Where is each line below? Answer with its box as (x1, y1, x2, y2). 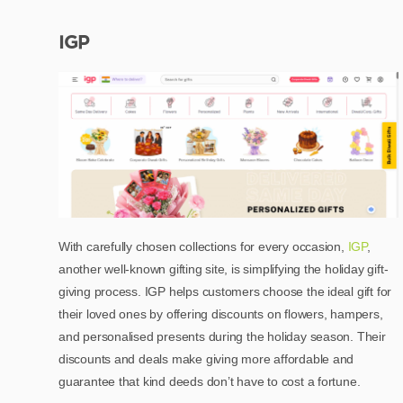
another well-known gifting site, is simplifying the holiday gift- (58, 262, 389, 277)
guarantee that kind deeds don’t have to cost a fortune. (58, 374, 361, 390)
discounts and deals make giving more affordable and (58, 352, 354, 367)
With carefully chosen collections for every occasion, (58, 239, 348, 255)
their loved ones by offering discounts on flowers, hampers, (58, 307, 383, 322)
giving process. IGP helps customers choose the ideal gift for (58, 284, 392, 300)
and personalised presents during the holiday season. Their (58, 329, 386, 345)
